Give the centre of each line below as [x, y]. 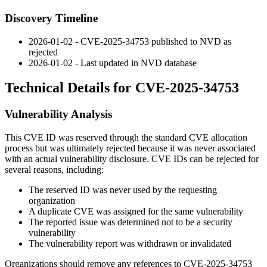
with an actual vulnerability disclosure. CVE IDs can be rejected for [132, 159]
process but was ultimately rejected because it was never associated [130, 148]
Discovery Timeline [51, 18]
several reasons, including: [54, 170]
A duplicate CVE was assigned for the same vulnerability [136, 212]
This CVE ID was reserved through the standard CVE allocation [126, 138]
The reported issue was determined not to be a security [131, 222]
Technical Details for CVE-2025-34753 [122, 88]
